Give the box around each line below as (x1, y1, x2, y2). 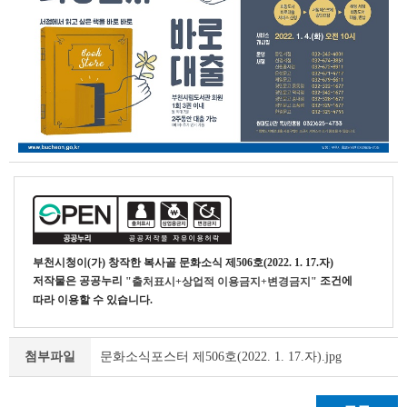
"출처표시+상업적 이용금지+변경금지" (125, 275, 317, 289)
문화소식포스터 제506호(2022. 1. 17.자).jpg (100, 349, 342, 363)
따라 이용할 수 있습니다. (33, 293, 153, 307)
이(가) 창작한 (76, 256, 144, 269)
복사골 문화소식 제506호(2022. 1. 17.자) (144, 256, 333, 269)
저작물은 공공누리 (33, 274, 125, 287)
